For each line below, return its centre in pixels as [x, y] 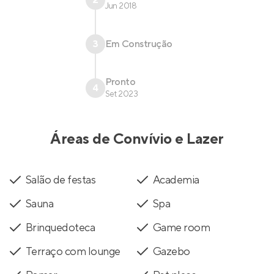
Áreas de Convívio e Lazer [137, 139]
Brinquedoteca [61, 228]
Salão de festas [61, 180]
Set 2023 [121, 94]
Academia [176, 180]
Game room [182, 228]
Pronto [120, 82]
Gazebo [172, 252]
